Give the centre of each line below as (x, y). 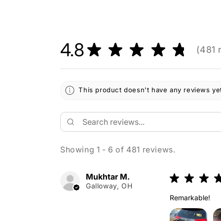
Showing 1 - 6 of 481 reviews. (118, 149)
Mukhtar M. (108, 176)
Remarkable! (190, 197)
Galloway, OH (109, 185)
